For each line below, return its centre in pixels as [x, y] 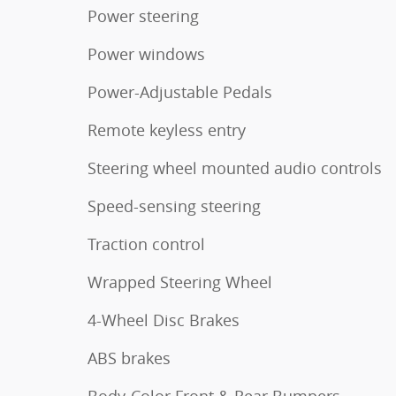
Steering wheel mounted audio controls [235, 168]
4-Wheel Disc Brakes [164, 320]
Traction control [146, 244]
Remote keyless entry [167, 130]
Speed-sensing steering [174, 206]
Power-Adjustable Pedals [180, 92]
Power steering [143, 16]
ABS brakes [129, 358]
